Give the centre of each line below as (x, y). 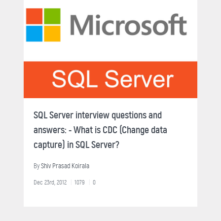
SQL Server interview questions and (98, 115)
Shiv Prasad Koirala (65, 166)
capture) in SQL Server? (76, 145)
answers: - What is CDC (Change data (100, 130)
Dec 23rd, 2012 (50, 183)
